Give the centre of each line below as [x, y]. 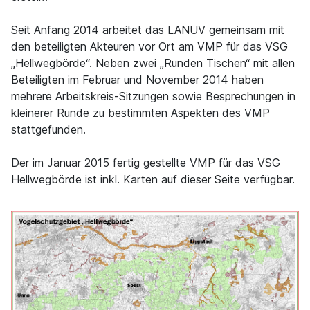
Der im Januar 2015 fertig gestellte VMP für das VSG [146, 163]
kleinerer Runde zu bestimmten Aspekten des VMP [140, 113]
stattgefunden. [48, 129]
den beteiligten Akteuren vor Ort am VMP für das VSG [149, 46]
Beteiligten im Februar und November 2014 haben [137, 80]
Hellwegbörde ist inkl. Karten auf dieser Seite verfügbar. [153, 179]
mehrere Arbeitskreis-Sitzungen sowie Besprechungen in [153, 96]
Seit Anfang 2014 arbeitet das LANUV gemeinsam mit [148, 30]
